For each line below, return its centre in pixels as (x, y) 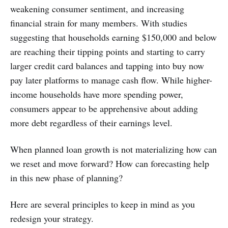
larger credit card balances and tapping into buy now (107, 65)
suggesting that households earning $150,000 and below (113, 37)
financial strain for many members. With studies (99, 23)
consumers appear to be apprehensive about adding (104, 108)
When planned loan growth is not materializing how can (113, 149)
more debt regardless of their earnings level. (91, 122)
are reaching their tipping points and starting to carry (108, 51)
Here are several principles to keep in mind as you (103, 204)
